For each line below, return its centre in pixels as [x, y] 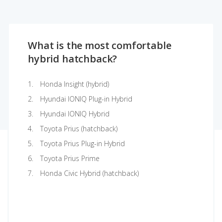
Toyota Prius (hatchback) [79, 129]
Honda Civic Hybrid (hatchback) [89, 173]
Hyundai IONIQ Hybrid [75, 114]
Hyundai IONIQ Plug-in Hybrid [86, 99]
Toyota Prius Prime [70, 158]
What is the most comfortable [100, 45]
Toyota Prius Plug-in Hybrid [83, 143]
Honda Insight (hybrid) [75, 84]
